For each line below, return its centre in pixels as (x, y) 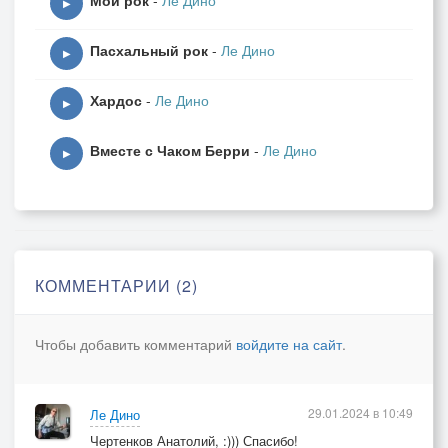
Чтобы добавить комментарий (135, 344)
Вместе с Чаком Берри (170, 150)
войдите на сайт (289, 344)
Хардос (116, 100)
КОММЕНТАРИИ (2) (116, 285)
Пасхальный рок (149, 50)
